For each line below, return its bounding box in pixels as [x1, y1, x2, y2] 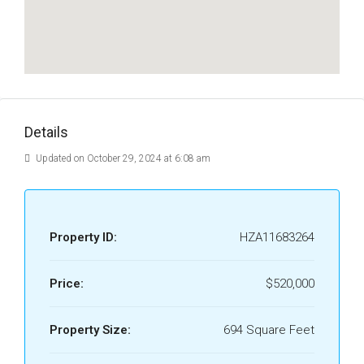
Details [24, 123, 68, 141]
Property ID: [50, 230, 117, 245]
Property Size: [50, 323, 131, 337]
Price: [50, 276, 84, 291]
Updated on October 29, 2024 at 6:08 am [33, 153, 210, 164]
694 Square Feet [223, 323, 314, 337]
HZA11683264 [240, 230, 314, 245]
